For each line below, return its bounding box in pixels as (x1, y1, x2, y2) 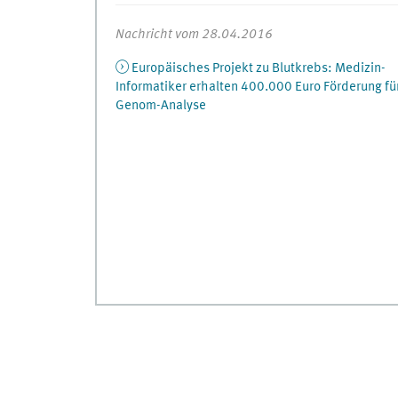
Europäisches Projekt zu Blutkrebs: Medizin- (131, 60, 386, 76)
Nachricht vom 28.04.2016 (115, 27, 273, 42)
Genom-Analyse (115, 98, 206, 113)
